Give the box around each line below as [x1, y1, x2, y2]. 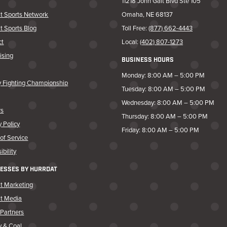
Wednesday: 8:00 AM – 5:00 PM [122, 97, 215, 107]
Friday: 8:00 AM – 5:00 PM [122, 125, 200, 135]
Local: [122, 37, 140, 47]
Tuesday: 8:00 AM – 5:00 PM [122, 84, 206, 94]
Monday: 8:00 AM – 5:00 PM [122, 70, 205, 80]
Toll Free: [122, 23, 149, 33]
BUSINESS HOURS [122, 57, 174, 63]
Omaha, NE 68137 [122, 10, 173, 20]
